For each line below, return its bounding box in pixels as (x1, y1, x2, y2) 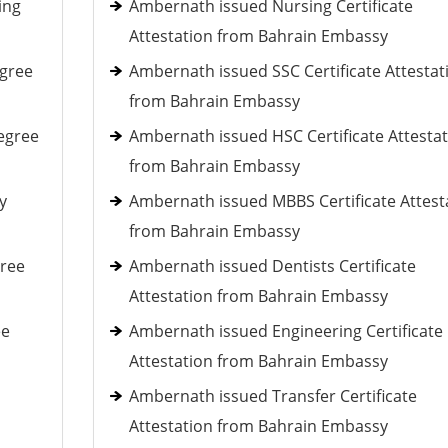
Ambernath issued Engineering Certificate (128, 320, 443, 342)
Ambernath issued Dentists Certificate (128, 255, 416, 277)
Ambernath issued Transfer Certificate (128, 385, 417, 407)
